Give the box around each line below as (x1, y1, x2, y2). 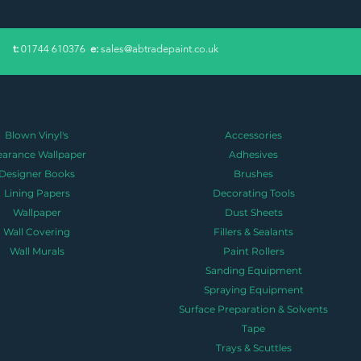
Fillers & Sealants (214, 225, 294, 238)
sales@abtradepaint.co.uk (101, 42, 218, 55)
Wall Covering (3, 225, 71, 238)
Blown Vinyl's (5, 128, 69, 141)
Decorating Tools (212, 186, 295, 199)
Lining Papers (3, 186, 70, 199)
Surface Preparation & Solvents (179, 302, 329, 315)
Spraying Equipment (203, 283, 304, 296)
